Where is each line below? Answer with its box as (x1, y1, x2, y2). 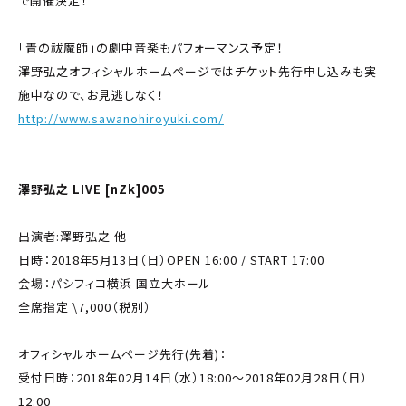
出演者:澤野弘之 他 (18, 227, 127, 245)
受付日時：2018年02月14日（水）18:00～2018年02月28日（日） (18, 368, 368, 386)
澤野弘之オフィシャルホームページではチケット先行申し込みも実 (18, 62, 377, 80)
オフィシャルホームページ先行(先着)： (18, 344, 227, 362)
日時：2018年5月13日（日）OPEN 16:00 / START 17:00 (18, 250, 324, 268)
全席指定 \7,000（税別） (18, 297, 151, 315)
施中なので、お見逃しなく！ (18, 85, 164, 103)
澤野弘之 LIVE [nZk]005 (18, 179, 166, 198)
